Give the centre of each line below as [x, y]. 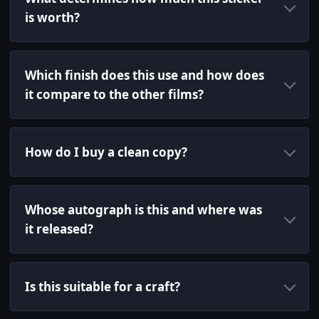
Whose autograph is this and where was [143, 210]
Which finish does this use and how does [145, 75]
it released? [59, 229]
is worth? [52, 18]
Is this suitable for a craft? [103, 287]
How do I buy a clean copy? [106, 152]
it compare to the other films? [114, 95]
